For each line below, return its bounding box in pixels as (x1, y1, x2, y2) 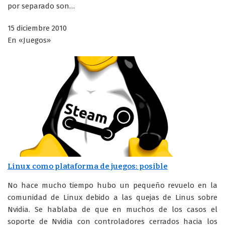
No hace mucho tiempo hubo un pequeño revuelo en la (8, 180, 217, 190)
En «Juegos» (8, 35, 51, 45)
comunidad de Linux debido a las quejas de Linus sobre (8, 192, 217, 202)
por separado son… (8, 1, 75, 11)
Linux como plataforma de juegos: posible (8, 161, 168, 171)
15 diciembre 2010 (8, 23, 67, 33)
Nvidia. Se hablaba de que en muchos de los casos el (8, 204, 217, 214)
